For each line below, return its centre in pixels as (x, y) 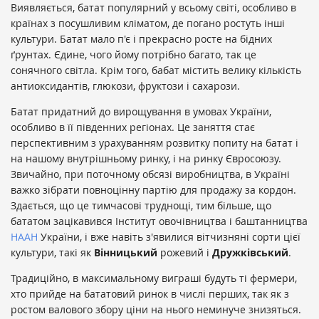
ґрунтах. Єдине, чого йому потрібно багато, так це (134, 55)
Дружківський (250, 253)
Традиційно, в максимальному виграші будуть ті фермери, (154, 278)
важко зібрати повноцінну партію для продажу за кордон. (153, 190)
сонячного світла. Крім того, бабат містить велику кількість (156, 70)
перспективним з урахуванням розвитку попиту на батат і (155, 143)
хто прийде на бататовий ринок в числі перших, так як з (150, 294)
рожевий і (185, 253)
